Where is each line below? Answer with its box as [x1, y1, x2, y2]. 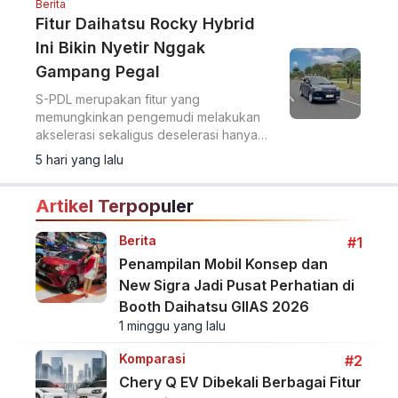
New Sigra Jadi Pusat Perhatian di [118, 276, 354, 294]
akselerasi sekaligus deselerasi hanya [36, 127, 258, 142]
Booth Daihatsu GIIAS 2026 [118, 298, 309, 315]
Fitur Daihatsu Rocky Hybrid [36, 14, 255, 33]
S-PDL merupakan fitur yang [36, 92, 200, 107]
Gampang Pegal [36, 62, 160, 81]
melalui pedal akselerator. [36, 145, 185, 160]
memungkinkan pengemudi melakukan [36, 109, 260, 124]
